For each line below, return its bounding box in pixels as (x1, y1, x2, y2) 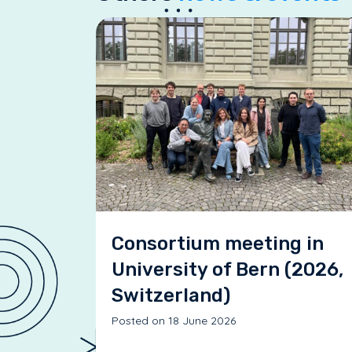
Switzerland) (112, 284, 230, 307)
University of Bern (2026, (112, 258, 343, 281)
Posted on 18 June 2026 (112, 313, 236, 328)
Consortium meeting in (112, 233, 324, 255)
